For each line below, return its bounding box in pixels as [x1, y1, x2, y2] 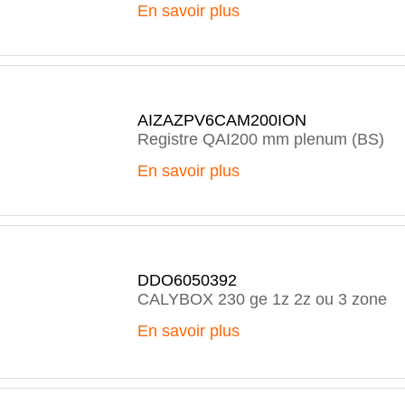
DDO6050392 [137, 271, 237, 289]
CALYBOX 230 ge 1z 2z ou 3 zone [137, 290, 387, 308]
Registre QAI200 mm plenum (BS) [137, 130, 384, 148]
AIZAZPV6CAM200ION [137, 111, 306, 129]
